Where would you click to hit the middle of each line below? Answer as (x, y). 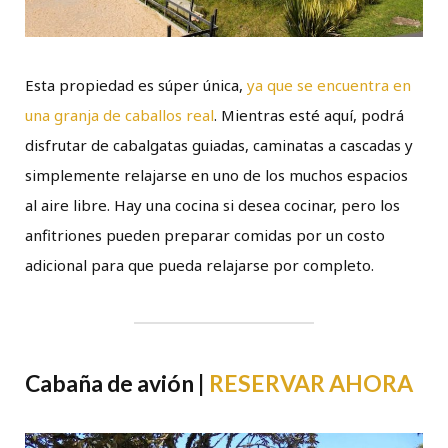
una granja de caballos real (119, 114)
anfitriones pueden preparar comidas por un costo (205, 234)
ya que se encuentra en (329, 84)
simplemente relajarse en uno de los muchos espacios (216, 174)
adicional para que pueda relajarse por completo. (199, 264)
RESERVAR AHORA (311, 382)
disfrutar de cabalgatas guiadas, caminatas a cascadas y (219, 144)
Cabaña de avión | (117, 382)
